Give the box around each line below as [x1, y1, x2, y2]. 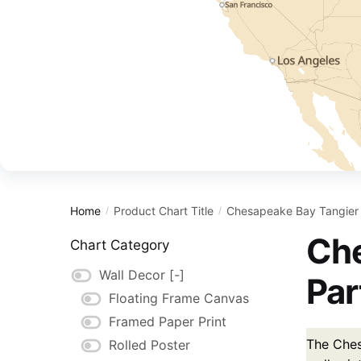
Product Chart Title [114, 204, 214, 218]
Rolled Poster [109, 337, 190, 354]
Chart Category [70, 237, 169, 253]
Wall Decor [99, 267, 165, 284]
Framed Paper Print [109, 313, 226, 330]
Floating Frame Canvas [109, 290, 249, 307]
